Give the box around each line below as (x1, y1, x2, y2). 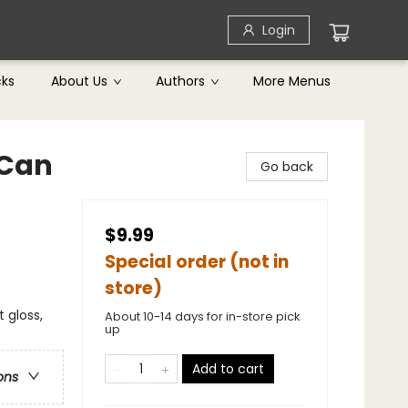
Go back (260, 158, 313, 176)
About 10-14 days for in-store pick (105, 308, 301, 325)
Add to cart (192, 360, 264, 378)
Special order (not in (105, 250, 289, 274)
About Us (51, 72, 107, 90)
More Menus (253, 72, 331, 90)
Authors (156, 72, 205, 90)
